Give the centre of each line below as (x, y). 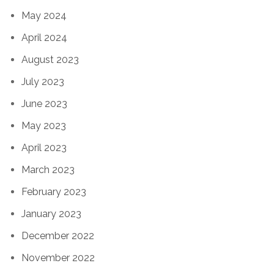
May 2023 (44, 125)
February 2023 (54, 191)
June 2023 (44, 103)
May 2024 (44, 15)
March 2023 (48, 169)
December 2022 (58, 235)
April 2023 (44, 147)
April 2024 (44, 37)
